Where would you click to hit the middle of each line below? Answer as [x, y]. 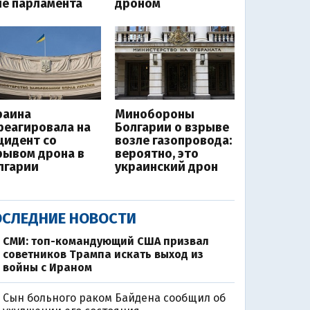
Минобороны [155, 115]
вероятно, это [157, 154]
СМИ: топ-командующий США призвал [106, 241]
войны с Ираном [47, 268]
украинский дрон [166, 167]
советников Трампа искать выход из [103, 255]
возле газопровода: [173, 141]
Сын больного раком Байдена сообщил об [114, 298]
